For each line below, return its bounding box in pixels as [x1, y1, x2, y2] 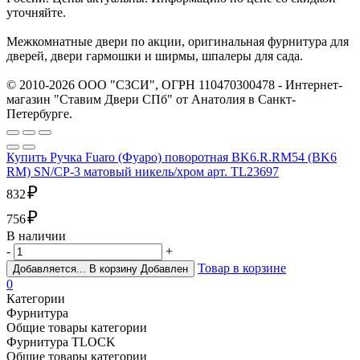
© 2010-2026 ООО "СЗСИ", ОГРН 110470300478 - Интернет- [6, 78, 342, 92]
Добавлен [141, 263, 188, 276]
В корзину [89, 263, 141, 276]
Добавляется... [13, 263, 86, 276]
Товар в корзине [198, 261, 286, 276]
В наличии [6, 229, 66, 243]
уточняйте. [6, 6, 66, 20]
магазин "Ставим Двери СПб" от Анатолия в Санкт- [6, 92, 296, 107]
